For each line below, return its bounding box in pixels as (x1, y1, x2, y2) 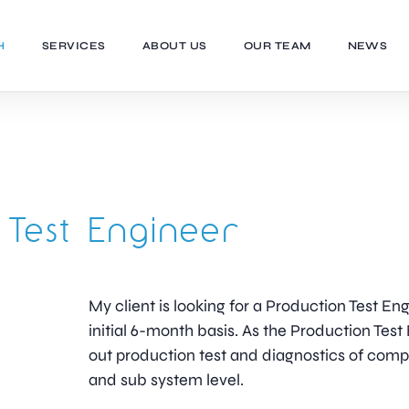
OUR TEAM (243, 39, 311, 52)
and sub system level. (89, 370, 245, 390)
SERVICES (41, 39, 106, 52)
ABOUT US (142, 39, 207, 52)
